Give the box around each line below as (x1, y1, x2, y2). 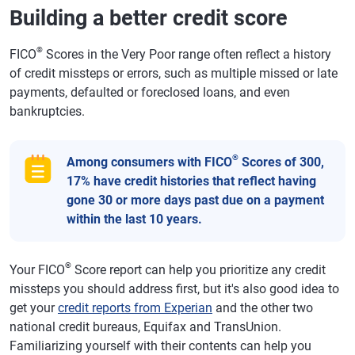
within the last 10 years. (67, 211, 202, 227)
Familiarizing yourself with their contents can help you (10, 338, 311, 353)
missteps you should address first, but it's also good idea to (10, 281, 339, 296)
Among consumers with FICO (67, 154, 232, 170)
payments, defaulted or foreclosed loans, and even (10, 84, 290, 100)
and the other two (212, 300, 313, 315)
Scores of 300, (239, 154, 324, 170)
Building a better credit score (10, 5, 288, 31)
